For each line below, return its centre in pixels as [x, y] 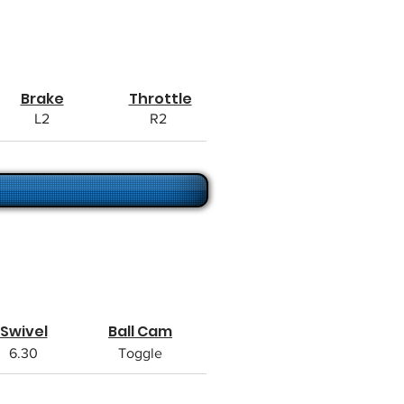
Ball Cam [140, 331]
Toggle [140, 353]
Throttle [160, 99]
